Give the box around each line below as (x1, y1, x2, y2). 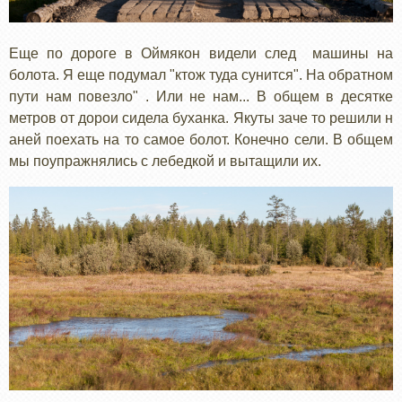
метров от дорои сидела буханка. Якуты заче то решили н (9, 110, 393, 127)
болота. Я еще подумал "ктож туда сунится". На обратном (9, 67, 393, 83)
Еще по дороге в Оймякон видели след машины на (9, 46, 393, 62)
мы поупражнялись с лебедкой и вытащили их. (9, 153, 325, 170)
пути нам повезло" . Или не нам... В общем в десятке (9, 89, 393, 105)
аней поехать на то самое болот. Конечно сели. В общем (9, 132, 393, 148)
